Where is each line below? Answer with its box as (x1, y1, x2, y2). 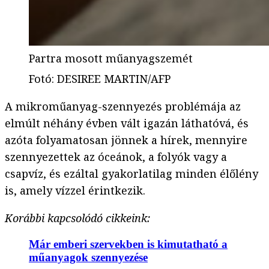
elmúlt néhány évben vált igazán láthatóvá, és (5, 116, 249, 131)
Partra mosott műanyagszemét (29, 51, 193, 66)
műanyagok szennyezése (29, 250, 148, 264)
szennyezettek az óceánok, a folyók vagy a (5, 150, 227, 165)
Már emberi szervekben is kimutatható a (29, 237, 228, 250)
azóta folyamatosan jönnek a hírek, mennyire (5, 133, 247, 148)
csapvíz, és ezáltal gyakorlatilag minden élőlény (5, 166, 258, 181)
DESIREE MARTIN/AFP (57, 71, 171, 86)
